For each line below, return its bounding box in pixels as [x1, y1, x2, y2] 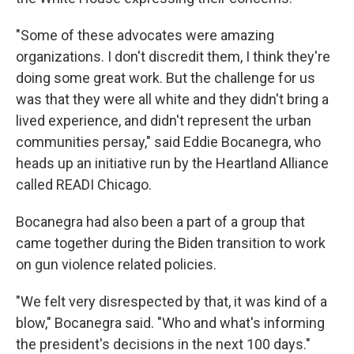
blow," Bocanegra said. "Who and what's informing [16, 314, 325, 332]
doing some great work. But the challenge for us [16, 70, 315, 87]
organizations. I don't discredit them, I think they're [16, 48, 330, 66]
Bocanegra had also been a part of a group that [16, 213, 305, 231]
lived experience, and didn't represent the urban [16, 112, 311, 130]
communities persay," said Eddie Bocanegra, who [16, 134, 321, 151]
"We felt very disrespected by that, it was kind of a [16, 293, 327, 311]
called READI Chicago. [16, 176, 152, 194]
